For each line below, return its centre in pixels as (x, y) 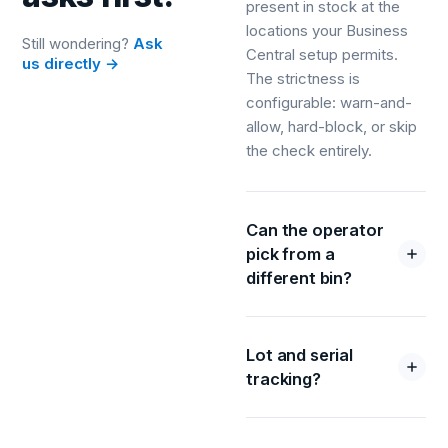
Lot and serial (299, 354)
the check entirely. (309, 150)
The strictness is (303, 78)
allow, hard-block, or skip (332, 126)
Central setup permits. (322, 54)
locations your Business (327, 30)
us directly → (71, 63)
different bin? (299, 277)
